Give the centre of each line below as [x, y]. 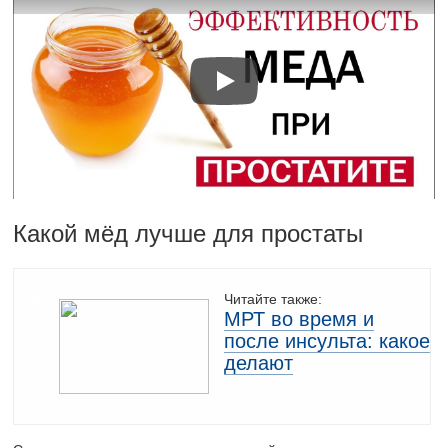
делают [259, 363]
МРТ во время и [299, 319]
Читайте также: [273, 299]
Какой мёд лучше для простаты [188, 234]
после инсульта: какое [327, 341]
